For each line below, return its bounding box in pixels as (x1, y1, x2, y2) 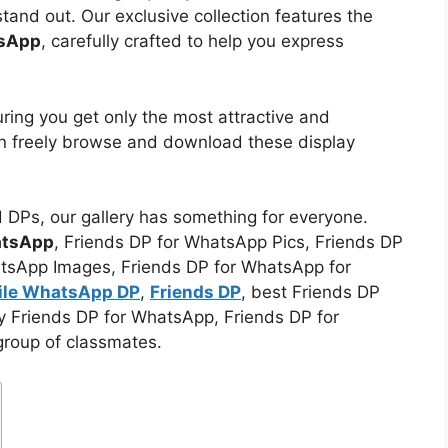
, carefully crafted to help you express (41, 31, 344, 52)
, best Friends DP (241, 282, 380, 303)
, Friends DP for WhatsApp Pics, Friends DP (54, 232, 403, 253)
